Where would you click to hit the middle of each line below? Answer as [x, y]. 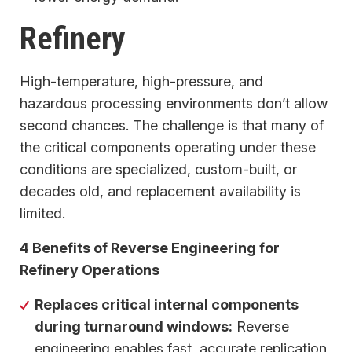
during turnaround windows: [134, 326]
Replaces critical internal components [167, 304]
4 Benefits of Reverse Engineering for [150, 247]
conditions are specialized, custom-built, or [158, 169]
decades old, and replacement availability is [160, 191]
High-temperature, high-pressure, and [141, 81]
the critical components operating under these [168, 147]
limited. [42, 213]
